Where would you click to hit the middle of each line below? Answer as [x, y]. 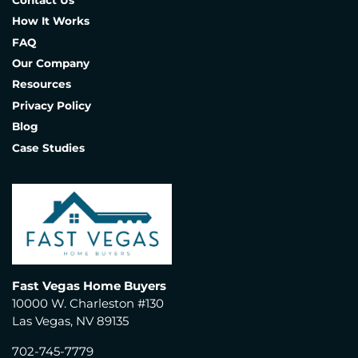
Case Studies [48, 147]
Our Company [51, 64]
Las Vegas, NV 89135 [70, 321]
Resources [42, 84]
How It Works [51, 21]
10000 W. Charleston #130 [88, 303]
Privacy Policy [52, 106]
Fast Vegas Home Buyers [89, 286]
